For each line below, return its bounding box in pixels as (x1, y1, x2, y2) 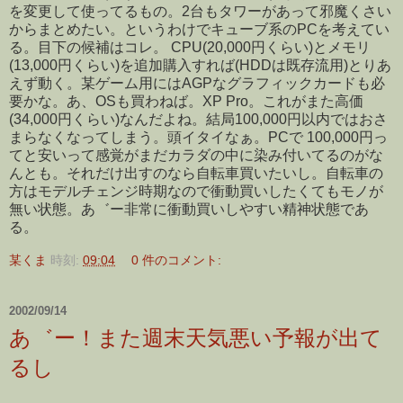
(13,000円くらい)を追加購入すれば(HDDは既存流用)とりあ (9, 57, 391, 73)
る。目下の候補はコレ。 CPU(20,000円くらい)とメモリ (9, 39, 371, 55)
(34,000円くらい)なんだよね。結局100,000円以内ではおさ (9, 111, 388, 127)
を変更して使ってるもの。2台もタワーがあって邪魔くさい (9, 3, 391, 19)
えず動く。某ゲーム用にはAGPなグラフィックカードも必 (9, 75, 385, 91)
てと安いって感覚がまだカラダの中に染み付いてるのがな (9, 147, 383, 163)
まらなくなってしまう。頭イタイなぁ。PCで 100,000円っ (9, 129, 388, 145)
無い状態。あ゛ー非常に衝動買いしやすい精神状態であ (9, 201, 369, 217)
